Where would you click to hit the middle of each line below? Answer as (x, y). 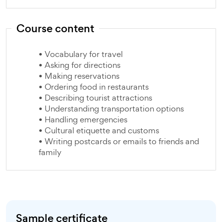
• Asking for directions (80, 65)
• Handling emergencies (83, 119)
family (50, 152)
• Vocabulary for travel (81, 54)
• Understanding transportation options (111, 109)
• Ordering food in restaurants (94, 87)
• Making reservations (79, 76)
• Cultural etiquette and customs (99, 130)
